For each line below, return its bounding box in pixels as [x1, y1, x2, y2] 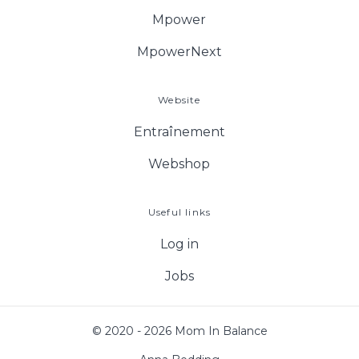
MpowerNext [136, 44, 222, 60]
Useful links [147, 206, 212, 219]
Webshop [148, 156, 211, 172]
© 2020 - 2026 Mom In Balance [91, 324, 268, 339]
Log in [159, 236, 199, 252]
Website [158, 94, 201, 107]
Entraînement [133, 124, 225, 140]
